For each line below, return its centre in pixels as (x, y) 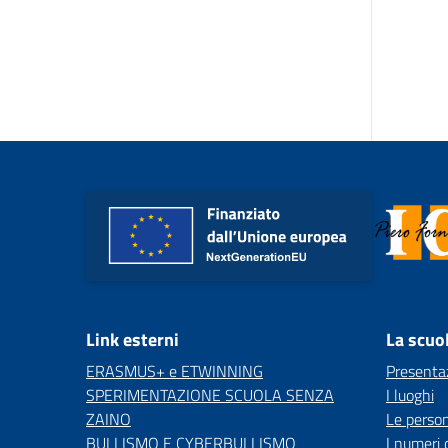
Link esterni (132, 339)
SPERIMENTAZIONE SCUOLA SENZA (210, 395)
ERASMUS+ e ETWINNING (174, 371)
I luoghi (410, 395)
